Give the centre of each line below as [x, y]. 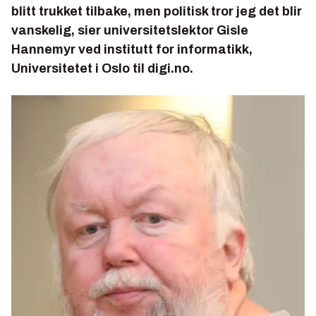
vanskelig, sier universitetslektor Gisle [130, 31]
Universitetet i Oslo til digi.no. [102, 69]
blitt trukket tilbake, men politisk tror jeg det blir [157, 12]
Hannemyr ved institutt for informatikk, [132, 50]
